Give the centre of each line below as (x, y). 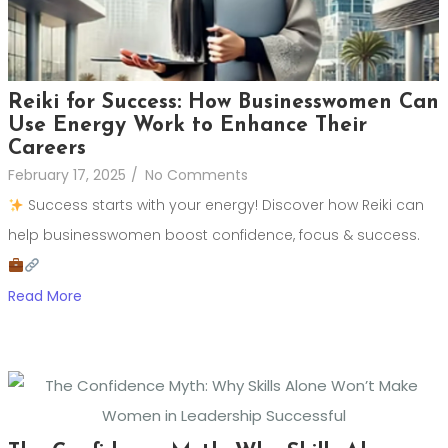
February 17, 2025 (67, 175)
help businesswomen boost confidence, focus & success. (214, 235)
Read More (45, 296)
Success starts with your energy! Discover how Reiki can (223, 205)
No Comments (196, 175)
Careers (47, 149)
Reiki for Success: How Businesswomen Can (223, 103)
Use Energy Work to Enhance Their (187, 126)
